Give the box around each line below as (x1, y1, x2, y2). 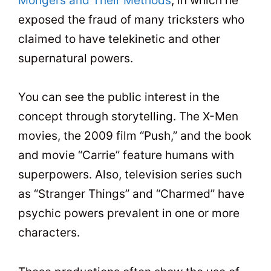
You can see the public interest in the (18, 90, 220, 105)
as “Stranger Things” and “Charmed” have (18, 187, 244, 201)
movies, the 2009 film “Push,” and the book (18, 129, 251, 143)
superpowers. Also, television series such (18, 168, 242, 182)
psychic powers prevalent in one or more (18, 206, 240, 221)
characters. (18, 226, 80, 240)
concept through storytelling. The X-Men (18, 109, 238, 124)
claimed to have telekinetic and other (18, 31, 220, 46)
